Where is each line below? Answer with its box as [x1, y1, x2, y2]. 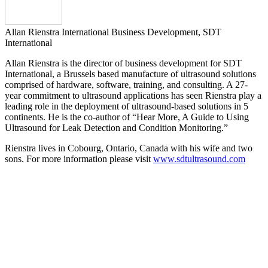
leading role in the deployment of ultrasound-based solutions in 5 [5, 101, 248, 112]
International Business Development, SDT [62, 27, 221, 38]
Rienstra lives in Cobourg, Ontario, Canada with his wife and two [5, 143, 252, 154]
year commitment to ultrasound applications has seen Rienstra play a [5, 90, 261, 101]
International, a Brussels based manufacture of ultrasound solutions [5, 69, 256, 80]
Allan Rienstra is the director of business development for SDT [5, 58, 242, 69]
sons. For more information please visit [5, 154, 153, 165]
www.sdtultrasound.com [153, 154, 245, 165]
